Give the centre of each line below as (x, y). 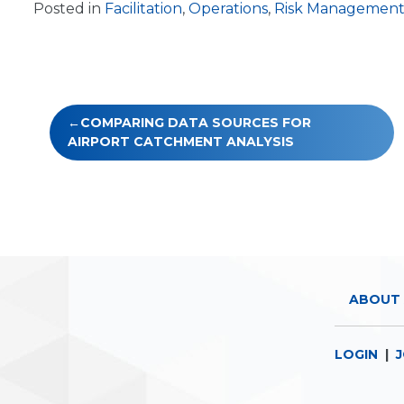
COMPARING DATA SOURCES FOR (196, 123)
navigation (107, 149)
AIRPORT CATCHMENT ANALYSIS (181, 142)
